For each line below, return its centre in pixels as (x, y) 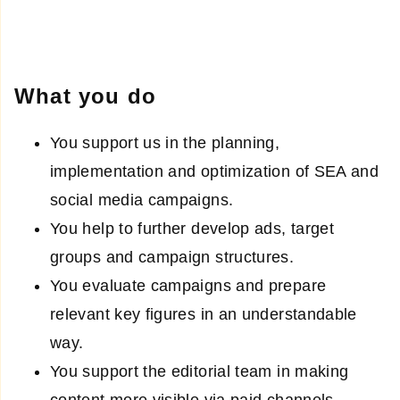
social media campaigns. (142, 200)
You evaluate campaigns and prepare (188, 286)
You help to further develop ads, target (192, 229)
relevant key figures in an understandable (204, 315)
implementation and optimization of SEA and (215, 172)
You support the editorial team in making (200, 372)
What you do (86, 96)
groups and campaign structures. (172, 258)
